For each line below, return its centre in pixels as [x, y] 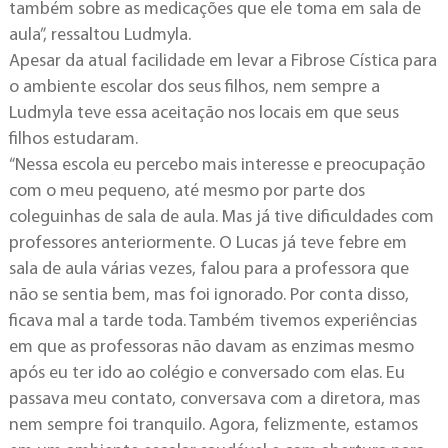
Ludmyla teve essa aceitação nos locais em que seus [203, 113]
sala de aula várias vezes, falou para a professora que [208, 269]
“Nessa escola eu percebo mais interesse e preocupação [216, 165]
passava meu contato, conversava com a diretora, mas [214, 399]
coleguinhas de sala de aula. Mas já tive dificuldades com [221, 217]
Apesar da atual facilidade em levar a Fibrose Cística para [222, 61]
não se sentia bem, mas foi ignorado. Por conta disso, [208, 295]
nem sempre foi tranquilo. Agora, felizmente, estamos [213, 425]
